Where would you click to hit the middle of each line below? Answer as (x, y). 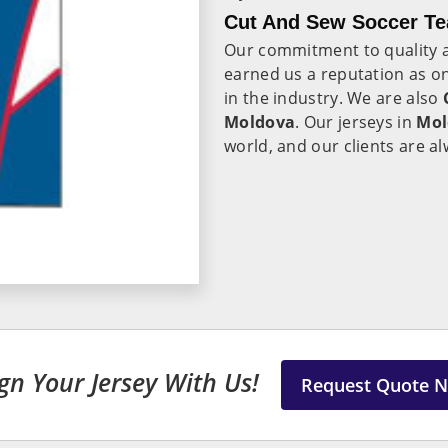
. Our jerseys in (356, 122)
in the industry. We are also (333, 98)
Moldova (260, 122)
